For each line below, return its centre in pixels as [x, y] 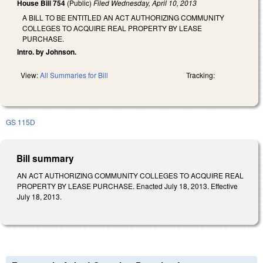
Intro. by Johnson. [47, 51]
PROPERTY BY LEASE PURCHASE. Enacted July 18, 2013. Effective [127, 186]
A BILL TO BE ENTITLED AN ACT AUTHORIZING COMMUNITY [123, 17]
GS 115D [21, 122]
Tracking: [200, 75]
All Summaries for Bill [74, 75]
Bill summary [45, 158]
